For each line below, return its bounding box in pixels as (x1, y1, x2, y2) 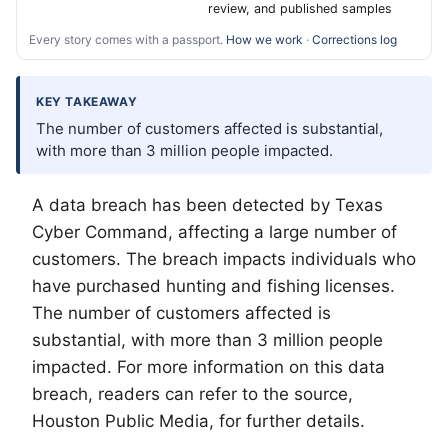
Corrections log (312, 32, 397, 47)
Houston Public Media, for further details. (32, 411, 365, 431)
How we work (226, 32, 303, 47)
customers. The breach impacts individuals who (32, 249, 416, 269)
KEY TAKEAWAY (36, 94, 138, 109)
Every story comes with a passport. (29, 32, 226, 47)
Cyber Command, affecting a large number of (32, 222, 397, 242)
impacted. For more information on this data (32, 357, 385, 377)
